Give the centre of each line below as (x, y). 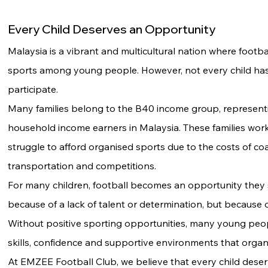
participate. (33, 89)
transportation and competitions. (82, 166)
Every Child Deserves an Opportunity (111, 29)
